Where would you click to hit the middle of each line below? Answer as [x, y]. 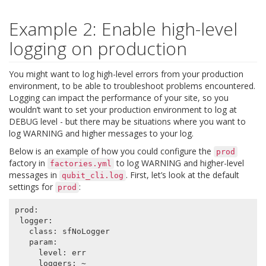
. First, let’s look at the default [183, 175]
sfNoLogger [86, 231]
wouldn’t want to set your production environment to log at [123, 110]
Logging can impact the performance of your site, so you [119, 98]
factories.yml [81, 164]
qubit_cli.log [93, 176]
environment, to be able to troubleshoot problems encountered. [132, 86]
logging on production [98, 49]
